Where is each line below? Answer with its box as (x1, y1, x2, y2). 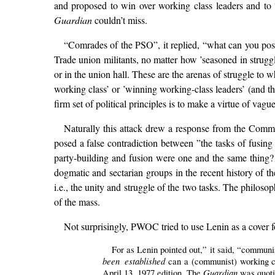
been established (103, 255, 166, 268)
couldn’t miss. (91, 14, 147, 27)
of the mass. (53, 195, 100, 209)
